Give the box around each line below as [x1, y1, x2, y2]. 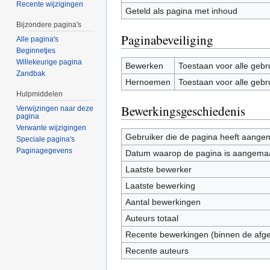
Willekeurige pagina [16, 58, 83, 67]
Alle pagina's [16, 35, 59, 44]
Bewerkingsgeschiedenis [121, 102, 245, 119]
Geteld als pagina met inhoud [125, 5, 237, 16]
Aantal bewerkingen [125, 196, 201, 207]
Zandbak [16, 69, 46, 78]
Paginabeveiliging [121, 31, 213, 48]
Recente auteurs [125, 245, 189, 256]
